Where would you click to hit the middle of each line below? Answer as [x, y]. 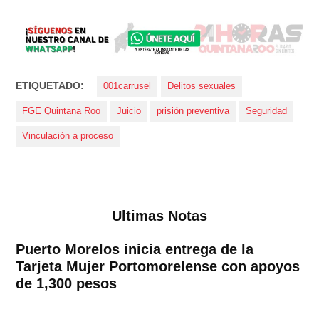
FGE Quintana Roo [62, 111]
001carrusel [127, 87]
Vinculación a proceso [68, 136]
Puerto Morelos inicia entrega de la [135, 249]
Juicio [129, 111]
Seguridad [266, 111]
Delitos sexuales [201, 87]
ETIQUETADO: [50, 86]
